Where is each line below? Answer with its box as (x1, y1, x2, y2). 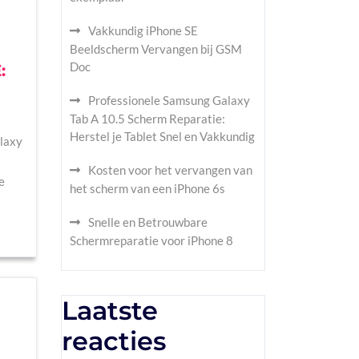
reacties (62, 325, 166, 357)
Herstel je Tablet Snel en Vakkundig (70, 129, 255, 143)
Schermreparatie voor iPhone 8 (70, 233, 233, 248)
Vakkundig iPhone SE (88, 23, 198, 38)
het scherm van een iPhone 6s (70, 181, 225, 196)
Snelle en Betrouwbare (88, 215, 208, 229)
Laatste (62, 295, 158, 326)
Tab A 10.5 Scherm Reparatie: (70, 111, 225, 126)
